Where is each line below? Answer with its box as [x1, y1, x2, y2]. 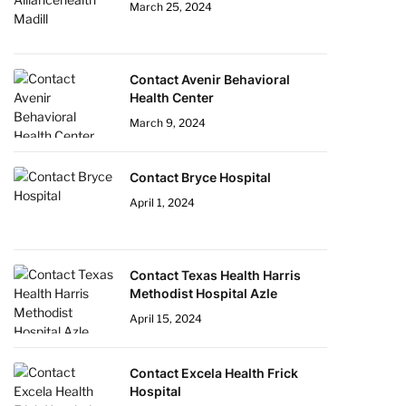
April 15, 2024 [130, 312, 202, 325]
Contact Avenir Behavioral [130, 72, 290, 87]
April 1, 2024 [130, 196, 195, 209]
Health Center [130, 90, 214, 105]
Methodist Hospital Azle [130, 285, 277, 301]
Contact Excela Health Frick [130, 365, 298, 381]
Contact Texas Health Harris [130, 267, 301, 283]
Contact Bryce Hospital [130, 169, 271, 185]
